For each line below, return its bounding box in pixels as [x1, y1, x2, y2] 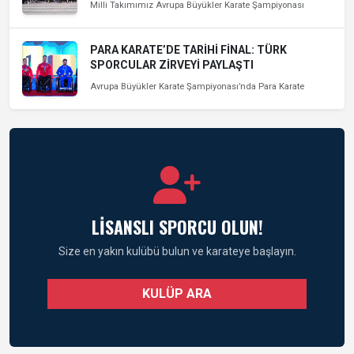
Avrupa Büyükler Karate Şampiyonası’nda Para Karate [90, 81, 304, 92]
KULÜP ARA [142, 285, 212, 301]
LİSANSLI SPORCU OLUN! [91, 213, 263, 239]
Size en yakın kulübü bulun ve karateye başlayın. [58, 244, 296, 258]
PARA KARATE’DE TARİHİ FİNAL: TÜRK [90, 43, 287, 56]
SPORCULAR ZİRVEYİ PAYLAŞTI [90, 58, 254, 71]
